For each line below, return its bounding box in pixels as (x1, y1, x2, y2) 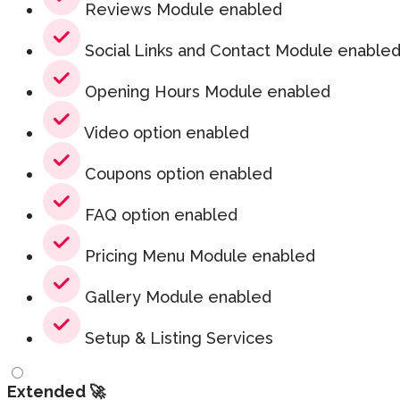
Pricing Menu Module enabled (80, 246, 315, 266)
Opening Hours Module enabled (80, 82, 330, 102)
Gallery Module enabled (80, 287, 271, 307)
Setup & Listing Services (80, 329, 273, 348)
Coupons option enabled (80, 164, 272, 184)
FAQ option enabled (80, 205, 237, 225)
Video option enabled (80, 123, 249, 143)
